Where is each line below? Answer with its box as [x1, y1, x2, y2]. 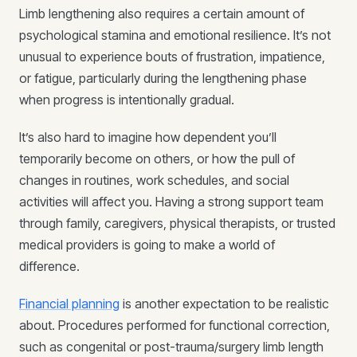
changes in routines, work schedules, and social [19, 172, 289, 188]
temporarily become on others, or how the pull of [19, 151, 295, 167]
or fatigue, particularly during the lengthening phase [19, 70, 307, 86]
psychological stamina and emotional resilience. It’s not [19, 27, 331, 43]
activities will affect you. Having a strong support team [19, 194, 324, 210]
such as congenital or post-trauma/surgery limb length [19, 339, 324, 355]
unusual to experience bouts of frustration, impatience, [19, 49, 325, 65]
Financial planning [19, 296, 120, 312]
